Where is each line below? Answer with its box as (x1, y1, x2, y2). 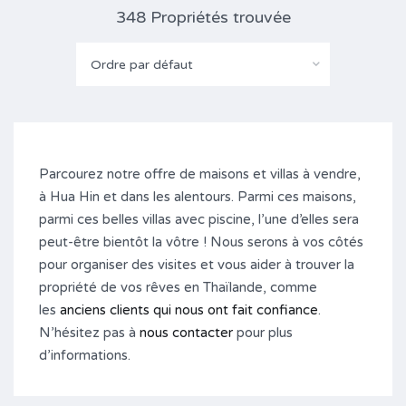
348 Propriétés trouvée (115, 7, 291, 27)
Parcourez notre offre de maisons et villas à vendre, (39, 166, 361, 182)
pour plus (233, 324, 293, 341)
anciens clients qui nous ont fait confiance (60, 302, 318, 318)
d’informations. (39, 347, 130, 363)
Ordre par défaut (91, 57, 193, 72)
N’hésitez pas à (39, 324, 140, 341)
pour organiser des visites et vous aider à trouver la (39, 256, 354, 273)
